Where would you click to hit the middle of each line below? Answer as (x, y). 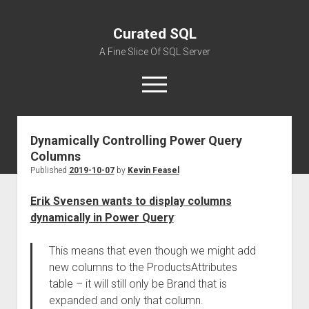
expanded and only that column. (126, 300)
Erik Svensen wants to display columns (131, 201)
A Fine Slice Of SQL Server (154, 52)
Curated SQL (154, 34)
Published (49, 170)
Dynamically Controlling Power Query (136, 140)
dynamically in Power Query (102, 218)
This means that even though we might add (152, 251)
